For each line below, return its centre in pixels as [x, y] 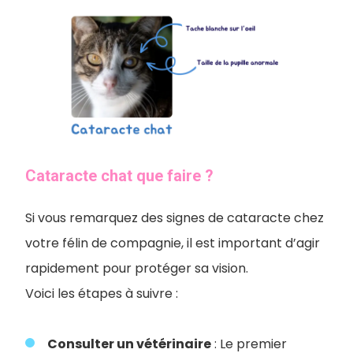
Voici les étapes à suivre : [102, 293]
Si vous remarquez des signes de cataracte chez [175, 217]
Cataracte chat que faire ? [119, 175]
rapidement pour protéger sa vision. [138, 268]
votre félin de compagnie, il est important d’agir [173, 243]
